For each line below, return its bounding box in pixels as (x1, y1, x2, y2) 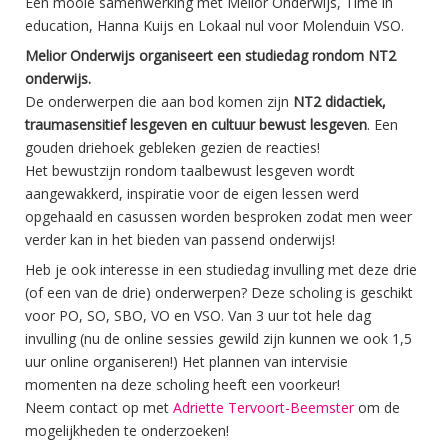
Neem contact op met (25, 398, 173, 417)
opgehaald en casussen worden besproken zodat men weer (25, 207, 412, 226)
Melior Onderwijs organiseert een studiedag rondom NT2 (25, 46, 396, 65)
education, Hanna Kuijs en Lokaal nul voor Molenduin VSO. (25, 16, 404, 35)
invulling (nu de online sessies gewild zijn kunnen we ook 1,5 (25, 329, 412, 348)
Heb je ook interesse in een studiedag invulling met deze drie (25, 260, 417, 279)
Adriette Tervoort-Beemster (173, 398, 354, 417)
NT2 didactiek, (293, 92, 386, 111)
